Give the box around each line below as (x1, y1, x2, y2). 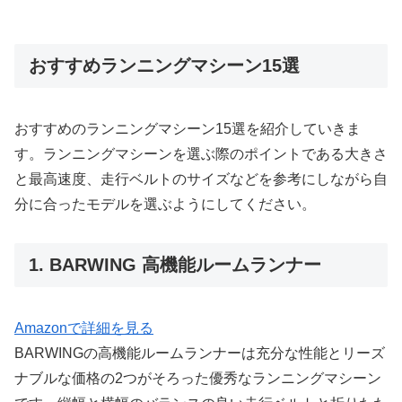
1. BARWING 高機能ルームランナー (29, 255, 321, 275)
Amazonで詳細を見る (14, 320, 153, 336)
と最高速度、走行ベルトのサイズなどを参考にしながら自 (14, 171, 388, 188)
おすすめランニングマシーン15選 (29, 55, 300, 75)
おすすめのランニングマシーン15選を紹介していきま (14, 121, 361, 137)
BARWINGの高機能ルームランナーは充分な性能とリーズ (14, 345, 385, 362)
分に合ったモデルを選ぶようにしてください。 (14, 197, 316, 213)
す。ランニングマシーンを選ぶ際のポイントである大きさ (14, 146, 388, 162)
